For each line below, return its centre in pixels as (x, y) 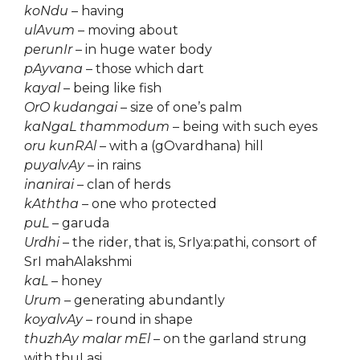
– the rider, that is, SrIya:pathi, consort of (188, 242)
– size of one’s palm (180, 107)
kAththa (51, 204)
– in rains (112, 165)
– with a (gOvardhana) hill (180, 146)
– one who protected (148, 204)
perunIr (48, 49)
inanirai (49, 184)
